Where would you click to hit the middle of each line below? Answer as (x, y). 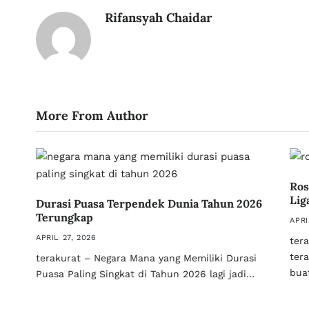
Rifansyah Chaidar (159, 18)
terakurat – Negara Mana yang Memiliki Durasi (146, 258)
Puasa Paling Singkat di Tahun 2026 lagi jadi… (145, 274)
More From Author (92, 116)
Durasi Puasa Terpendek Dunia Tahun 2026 (149, 203)
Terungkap (64, 217)
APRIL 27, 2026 (66, 238)
